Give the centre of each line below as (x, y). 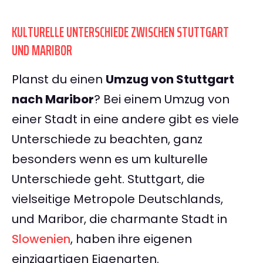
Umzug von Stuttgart (170, 80)
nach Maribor (53, 100)
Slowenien (41, 239)
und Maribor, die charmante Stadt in (119, 219)
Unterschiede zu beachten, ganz (107, 139)
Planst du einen (59, 80)
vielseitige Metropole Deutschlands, (117, 199)
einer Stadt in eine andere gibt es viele (125, 119)
